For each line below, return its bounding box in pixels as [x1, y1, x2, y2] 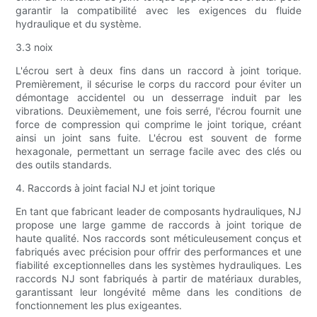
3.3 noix [16, 41, 54, 54]
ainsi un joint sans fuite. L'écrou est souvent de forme [16, 132, 301, 144]
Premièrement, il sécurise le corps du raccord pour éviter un [16, 78, 301, 91]
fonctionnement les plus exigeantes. [16, 299, 183, 312]
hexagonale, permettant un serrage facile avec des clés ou [16, 145, 301, 158]
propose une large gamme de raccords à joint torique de [16, 219, 301, 231]
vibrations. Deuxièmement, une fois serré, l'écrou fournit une [16, 105, 301, 117]
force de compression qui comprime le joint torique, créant [16, 118, 301, 131]
